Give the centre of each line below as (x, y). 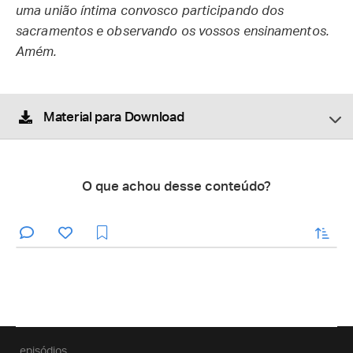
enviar (302, 230)
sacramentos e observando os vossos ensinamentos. (173, 32)
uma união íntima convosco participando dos (150, 11)
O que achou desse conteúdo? (176, 186)
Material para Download (114, 117)
